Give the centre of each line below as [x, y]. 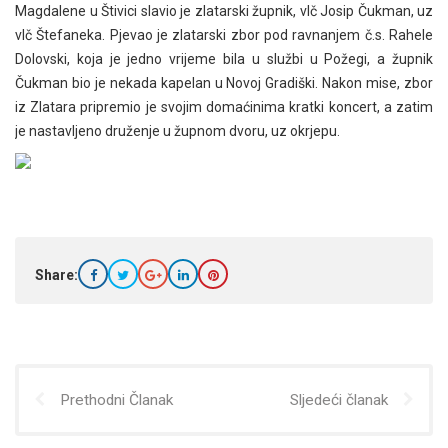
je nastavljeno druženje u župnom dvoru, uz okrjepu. [177, 131]
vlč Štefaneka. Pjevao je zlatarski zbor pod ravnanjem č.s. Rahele [224, 35]
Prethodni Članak [116, 400]
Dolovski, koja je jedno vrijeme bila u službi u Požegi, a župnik [224, 59]
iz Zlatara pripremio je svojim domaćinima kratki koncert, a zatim [224, 107]
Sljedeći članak [339, 400]
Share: [56, 275]
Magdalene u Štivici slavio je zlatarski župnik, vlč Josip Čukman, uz [224, 11]
